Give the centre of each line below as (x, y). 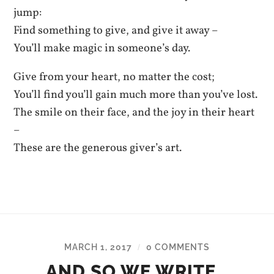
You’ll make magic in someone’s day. (102, 48)
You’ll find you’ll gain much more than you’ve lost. (136, 95)
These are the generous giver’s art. (98, 148)
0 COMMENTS (178, 247)
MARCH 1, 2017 (98, 247)
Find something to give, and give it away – (116, 30)
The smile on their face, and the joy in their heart (134, 113)
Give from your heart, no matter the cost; (114, 77)
